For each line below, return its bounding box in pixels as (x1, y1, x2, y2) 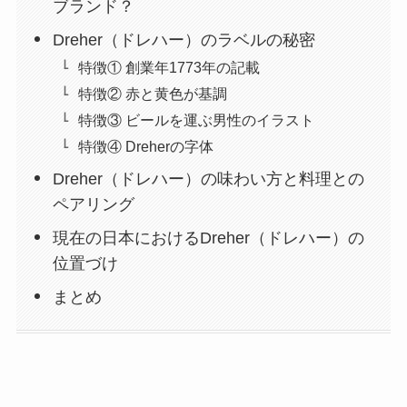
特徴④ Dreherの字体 (78, 137, 214, 154)
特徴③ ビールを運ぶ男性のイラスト (78, 111, 315, 128)
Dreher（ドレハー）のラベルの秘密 (53, 30, 316, 49)
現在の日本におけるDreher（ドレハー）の (53, 228, 365, 247)
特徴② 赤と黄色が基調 (78, 84, 228, 102)
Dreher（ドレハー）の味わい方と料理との (53, 169, 365, 188)
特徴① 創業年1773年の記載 (78, 58, 261, 75)
